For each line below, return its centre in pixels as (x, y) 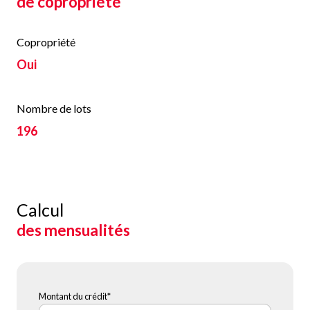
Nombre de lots (54, 109)
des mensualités (73, 230)
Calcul (40, 210)
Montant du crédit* (75, 297)
